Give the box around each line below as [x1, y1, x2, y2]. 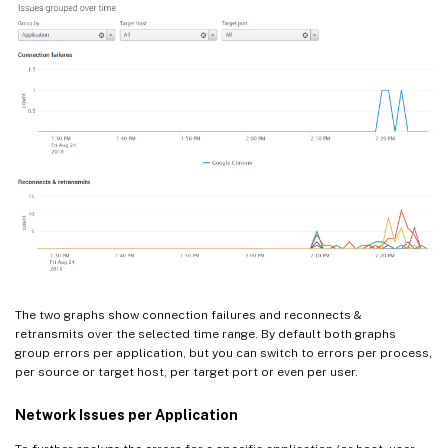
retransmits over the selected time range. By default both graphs [15, 326, 396, 341]
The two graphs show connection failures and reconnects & [15, 307, 362, 322]
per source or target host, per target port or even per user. [15, 364, 358, 379]
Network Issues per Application [15, 406, 238, 423]
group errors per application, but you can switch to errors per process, [15, 345, 432, 360]
